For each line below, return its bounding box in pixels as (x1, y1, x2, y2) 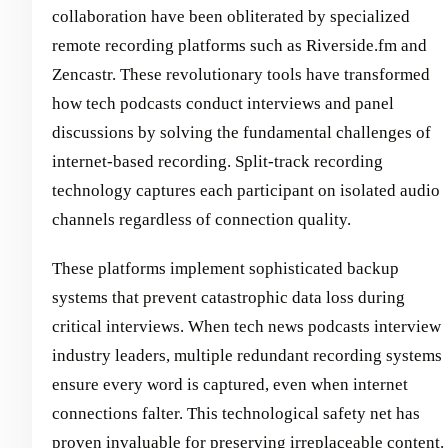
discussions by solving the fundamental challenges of (52, 122, 431, 142)
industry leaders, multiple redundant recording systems (52, 345, 442, 365)
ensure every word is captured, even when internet (52, 374, 408, 394)
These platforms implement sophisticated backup (52, 258, 399, 278)
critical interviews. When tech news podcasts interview (52, 316, 441, 336)
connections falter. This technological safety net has (52, 403, 420, 423)
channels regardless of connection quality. (52, 209, 351, 229)
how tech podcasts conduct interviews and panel (52, 93, 394, 113)
